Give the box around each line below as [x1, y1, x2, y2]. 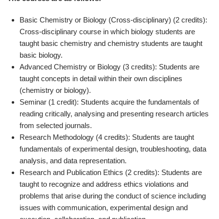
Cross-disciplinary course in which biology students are [20, 27, 195, 36]
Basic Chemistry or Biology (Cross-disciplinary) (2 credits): [20, 16, 207, 24]
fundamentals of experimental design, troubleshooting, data [20, 145, 206, 153]
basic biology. [20, 51, 63, 59]
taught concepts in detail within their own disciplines [20, 74, 182, 83]
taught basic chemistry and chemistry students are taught [20, 39, 202, 47]
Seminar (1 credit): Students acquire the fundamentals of [20, 98, 199, 106]
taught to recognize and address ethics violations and [20, 180, 188, 188]
